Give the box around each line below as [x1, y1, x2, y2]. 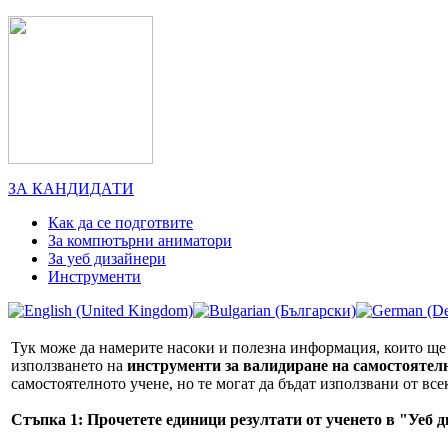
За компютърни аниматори [48, 232, 232, 249]
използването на [11, 357, 127, 374]
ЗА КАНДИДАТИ [8, 180, 134, 197]
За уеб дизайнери [48, 250, 166, 267]
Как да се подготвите [48, 214, 193, 231]
